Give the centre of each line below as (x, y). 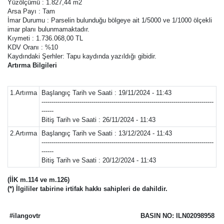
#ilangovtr (25, 216)
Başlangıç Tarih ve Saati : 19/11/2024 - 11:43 (106, 93)
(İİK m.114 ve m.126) (38, 180)
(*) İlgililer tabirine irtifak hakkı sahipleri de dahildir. (87, 189)
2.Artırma (23, 133)
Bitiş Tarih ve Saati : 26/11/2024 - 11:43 (98, 120)
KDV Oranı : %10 (33, 47)
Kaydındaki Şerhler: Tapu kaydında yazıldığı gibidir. (82, 56)
